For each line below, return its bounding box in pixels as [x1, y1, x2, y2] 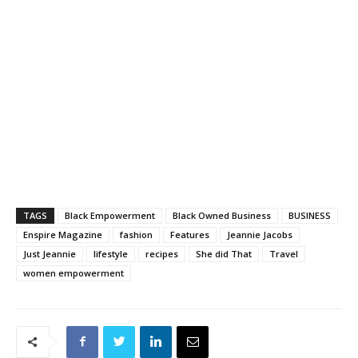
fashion [120, 228, 153, 241]
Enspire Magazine [23, 228, 102, 241]
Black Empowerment [65, 209, 155, 221]
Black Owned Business [173, 209, 271, 221]
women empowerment [23, 266, 124, 279]
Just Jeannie [23, 247, 76, 260]
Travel [269, 247, 298, 260]
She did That [196, 247, 252, 260]
